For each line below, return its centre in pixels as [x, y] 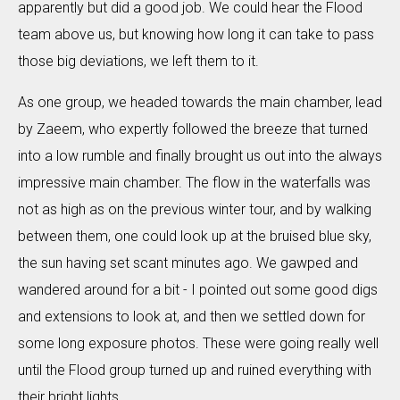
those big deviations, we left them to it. [138, 61]
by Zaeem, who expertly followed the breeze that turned [193, 129]
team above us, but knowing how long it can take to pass [196, 34]
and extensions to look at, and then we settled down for [192, 316]
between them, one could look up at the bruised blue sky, [195, 236]
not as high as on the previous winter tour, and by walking [195, 209]
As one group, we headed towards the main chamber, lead [200, 102]
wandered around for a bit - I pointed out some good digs [198, 289]
